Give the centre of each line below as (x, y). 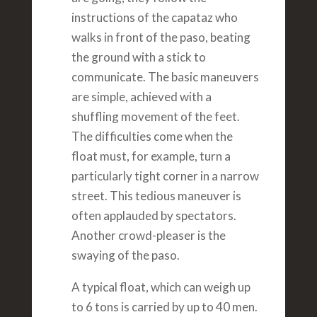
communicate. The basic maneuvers (165, 77)
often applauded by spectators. (154, 216)
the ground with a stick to (138, 57)
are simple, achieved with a (141, 97)
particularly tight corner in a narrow (165, 176)
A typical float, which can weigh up (161, 287)
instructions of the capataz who (154, 18)
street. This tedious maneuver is (156, 196)
